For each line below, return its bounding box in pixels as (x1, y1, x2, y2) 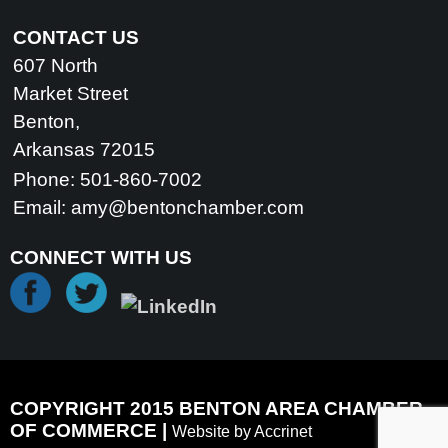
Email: (13, 197, 71, 219)
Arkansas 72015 (13, 139, 155, 161)
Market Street (13, 83, 128, 105)
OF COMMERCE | (10, 420, 172, 442)
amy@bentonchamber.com (71, 197, 304, 219)
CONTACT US (13, 27, 139, 49)
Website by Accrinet (172, 423, 312, 441)
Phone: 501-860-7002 (13, 169, 202, 191)
